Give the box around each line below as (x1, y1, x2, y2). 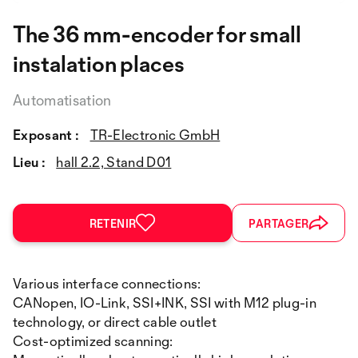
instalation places (13, 49, 185, 78)
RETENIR (89, 216, 137, 230)
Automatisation (13, 90, 112, 109)
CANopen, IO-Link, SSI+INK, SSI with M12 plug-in (13, 293, 317, 311)
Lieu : (13, 153, 46, 170)
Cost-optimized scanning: (13, 332, 173, 349)
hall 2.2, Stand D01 (56, 153, 172, 170)
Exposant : (13, 125, 80, 143)
